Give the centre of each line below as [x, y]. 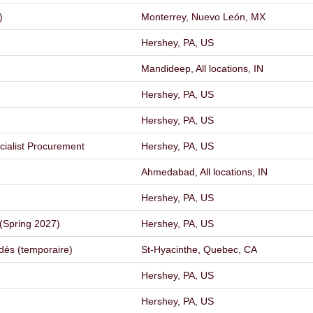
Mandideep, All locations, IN [202, 68]
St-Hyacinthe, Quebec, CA [199, 249]
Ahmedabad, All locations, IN [204, 172]
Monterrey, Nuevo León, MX [203, 17]
